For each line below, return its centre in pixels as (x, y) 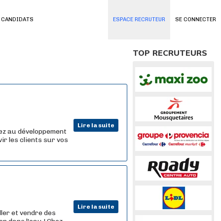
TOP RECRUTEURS (170, 53)
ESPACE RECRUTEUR (139, 19)
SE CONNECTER (196, 19)
